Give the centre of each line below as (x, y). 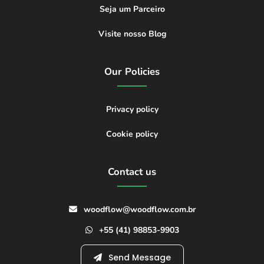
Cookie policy (132, 134)
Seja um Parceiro (132, 9)
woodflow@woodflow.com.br (138, 210)
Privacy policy (132, 110)
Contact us (132, 172)
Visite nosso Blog (132, 34)
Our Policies (132, 72)
